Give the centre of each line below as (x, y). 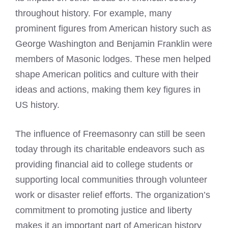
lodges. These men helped (155, 59)
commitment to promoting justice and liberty (104, 210)
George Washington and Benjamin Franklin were (114, 44)
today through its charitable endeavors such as (110, 149)
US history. (37, 105)
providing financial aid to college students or (104, 164)
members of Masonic (58, 59)
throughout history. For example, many (93, 13)
